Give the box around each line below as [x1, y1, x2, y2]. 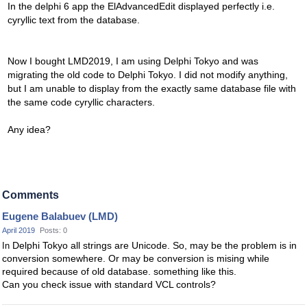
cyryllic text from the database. [8, 14, 140, 25]
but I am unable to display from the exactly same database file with [8, 83, 296, 94]
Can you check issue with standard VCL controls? [2, 279, 216, 290]
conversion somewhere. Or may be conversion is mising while [2, 253, 269, 264]
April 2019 [2, 226, 35, 234]
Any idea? [8, 124, 51, 135]
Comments [2, 189, 59, 201]
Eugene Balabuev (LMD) [2, 210, 118, 222]
